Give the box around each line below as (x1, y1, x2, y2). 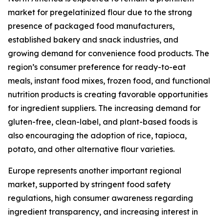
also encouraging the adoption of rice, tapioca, (8, 131, 187, 141)
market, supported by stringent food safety (8, 179, 171, 190)
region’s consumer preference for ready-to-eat (8, 62, 186, 72)
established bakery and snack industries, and (8, 35, 178, 45)
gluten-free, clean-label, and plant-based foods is (8, 117, 197, 127)
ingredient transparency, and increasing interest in (8, 207, 198, 217)
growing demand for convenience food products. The (8, 48, 209, 59)
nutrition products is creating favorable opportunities (8, 89, 208, 100)
